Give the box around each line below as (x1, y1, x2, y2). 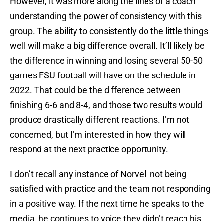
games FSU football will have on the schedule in (10, 70, 196, 81)
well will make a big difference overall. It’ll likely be (10, 40, 205, 51)
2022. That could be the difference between (10, 85, 181, 96)
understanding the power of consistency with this (10, 11, 202, 22)
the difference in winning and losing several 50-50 (10, 55, 203, 66)
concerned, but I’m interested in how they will (10, 129, 186, 140)
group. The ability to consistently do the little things (10, 26, 208, 37)
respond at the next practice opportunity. (10, 144, 168, 155)
